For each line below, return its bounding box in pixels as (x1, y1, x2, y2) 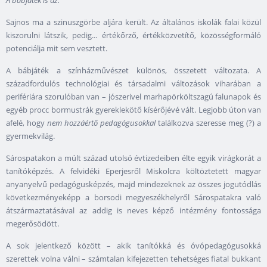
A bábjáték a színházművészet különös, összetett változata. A (6, 65, 261, 76)
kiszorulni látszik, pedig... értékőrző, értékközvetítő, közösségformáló (6, 30, 261, 41)
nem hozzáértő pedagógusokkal (47, 117, 156, 129)
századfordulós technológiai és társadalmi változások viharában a (6, 78, 261, 89)
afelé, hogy (6, 117, 47, 129)
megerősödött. (6, 218, 59, 229)
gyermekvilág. (6, 131, 55, 142)
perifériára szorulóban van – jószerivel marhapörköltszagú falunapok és (6, 91, 261, 103)
